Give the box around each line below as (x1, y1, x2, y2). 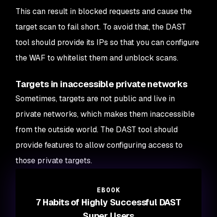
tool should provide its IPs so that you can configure (15, 37, 199, 47)
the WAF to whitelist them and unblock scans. (15, 53, 178, 63)
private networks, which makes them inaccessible (15, 109, 195, 119)
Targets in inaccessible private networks (15, 78, 187, 90)
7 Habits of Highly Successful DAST (36, 197, 181, 208)
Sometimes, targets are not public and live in (15, 93, 175, 104)
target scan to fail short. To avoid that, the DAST (15, 22, 186, 32)
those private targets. (15, 155, 92, 166)
